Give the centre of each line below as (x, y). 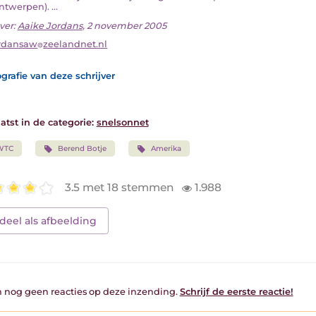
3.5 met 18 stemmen (121, 188)
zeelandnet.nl (75, 44)
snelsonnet (122, 122)
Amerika (166, 148)
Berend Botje (83, 148)
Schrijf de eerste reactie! (236, 291)
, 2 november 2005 (124, 26)
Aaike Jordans (50, 26)
